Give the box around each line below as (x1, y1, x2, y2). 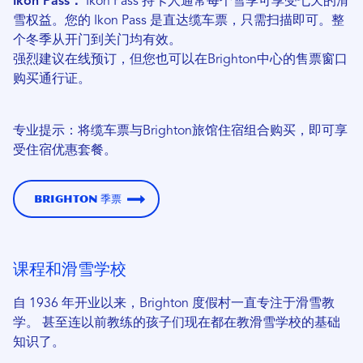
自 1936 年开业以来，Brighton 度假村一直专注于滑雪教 (13, 297, 335, 311)
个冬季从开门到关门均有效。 (13, 34, 181, 48)
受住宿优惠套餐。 (13, 144, 117, 158)
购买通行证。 (13, 73, 91, 87)
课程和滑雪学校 (13, 258, 126, 280)
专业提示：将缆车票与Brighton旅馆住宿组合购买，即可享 (13, 125, 348, 139)
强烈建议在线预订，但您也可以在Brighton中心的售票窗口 (13, 53, 348, 67)
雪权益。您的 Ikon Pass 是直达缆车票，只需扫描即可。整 (13, 15, 344, 28)
